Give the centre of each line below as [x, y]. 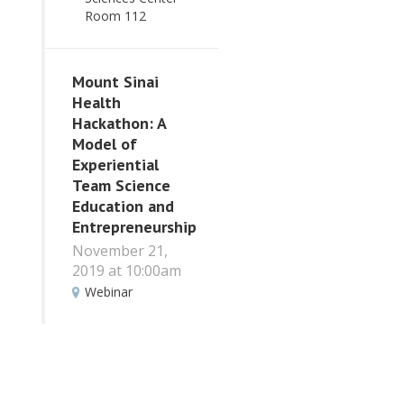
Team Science [121, 186]
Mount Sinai [115, 82]
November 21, [120, 250]
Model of [105, 144]
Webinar [109, 291]
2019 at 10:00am [127, 270]
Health [96, 103]
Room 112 [115, 15]
